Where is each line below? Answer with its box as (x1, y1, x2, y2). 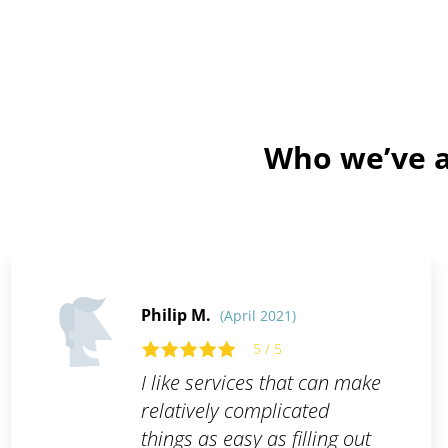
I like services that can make (140, 369, 381, 397)
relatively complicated (140, 397, 329, 425)
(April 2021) (219, 306, 296, 326)
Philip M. (140, 304, 215, 327)
